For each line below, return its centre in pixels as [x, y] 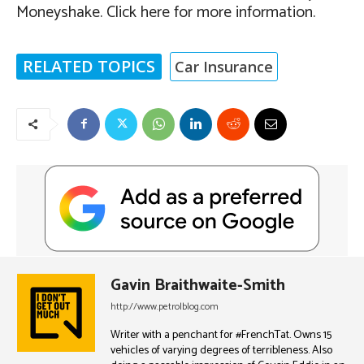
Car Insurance [224, 66]
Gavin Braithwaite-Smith [198, 285]
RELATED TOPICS [89, 66]
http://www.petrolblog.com [165, 306]
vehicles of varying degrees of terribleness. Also [221, 350]
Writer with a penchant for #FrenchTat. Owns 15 [221, 335]
